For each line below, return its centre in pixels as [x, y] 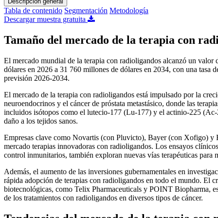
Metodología [129, 10]
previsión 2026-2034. [37, 78]
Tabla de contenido [33, 10]
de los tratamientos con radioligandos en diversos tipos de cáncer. [103, 198]
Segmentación [86, 10]
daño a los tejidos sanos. [41, 121]
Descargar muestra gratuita [46, 19]
